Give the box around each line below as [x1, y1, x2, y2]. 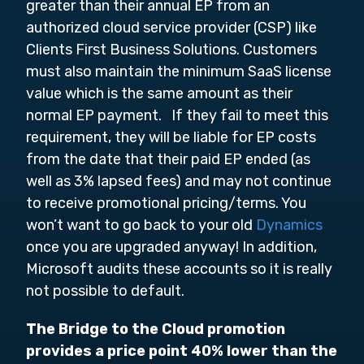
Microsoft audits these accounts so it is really [26, 260, 332, 278]
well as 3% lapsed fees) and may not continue [26, 172, 331, 190]
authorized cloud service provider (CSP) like [26, 19, 317, 37]
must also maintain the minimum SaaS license [26, 63, 331, 80]
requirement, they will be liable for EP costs [26, 128, 316, 146]
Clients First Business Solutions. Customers [26, 41, 317, 58]
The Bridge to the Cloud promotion [26, 320, 285, 338]
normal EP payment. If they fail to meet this [26, 106, 328, 124]
